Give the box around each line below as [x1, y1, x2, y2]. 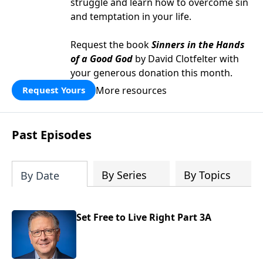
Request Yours [22, 84, 85, 96]
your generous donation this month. [70, 66, 232, 79]
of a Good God [70, 52, 133, 65]
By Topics [183, 168, 231, 182]
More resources [96, 83, 167, 97]
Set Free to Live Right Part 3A [76, 211, 211, 224]
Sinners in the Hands [151, 38, 245, 51]
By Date [21, 168, 59, 183]
